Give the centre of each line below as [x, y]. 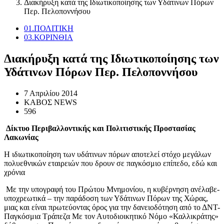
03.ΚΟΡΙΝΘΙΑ [48, 37]
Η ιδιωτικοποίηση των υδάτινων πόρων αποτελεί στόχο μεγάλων [107, 154]
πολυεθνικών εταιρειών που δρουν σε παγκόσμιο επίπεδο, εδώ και [110, 163]
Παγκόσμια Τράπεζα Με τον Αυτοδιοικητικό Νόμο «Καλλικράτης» [111, 216]
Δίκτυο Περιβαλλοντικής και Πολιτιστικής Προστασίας [100, 128]
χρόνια [14, 172]
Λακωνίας [21, 137]
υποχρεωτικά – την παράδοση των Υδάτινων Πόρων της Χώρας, [106, 198]
